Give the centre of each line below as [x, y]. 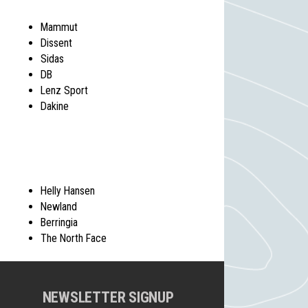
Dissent [57, 43]
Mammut [59, 27]
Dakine [55, 106]
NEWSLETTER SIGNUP [108, 297]
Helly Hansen [68, 190]
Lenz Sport [65, 90]
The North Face [74, 238]
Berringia [59, 222]
